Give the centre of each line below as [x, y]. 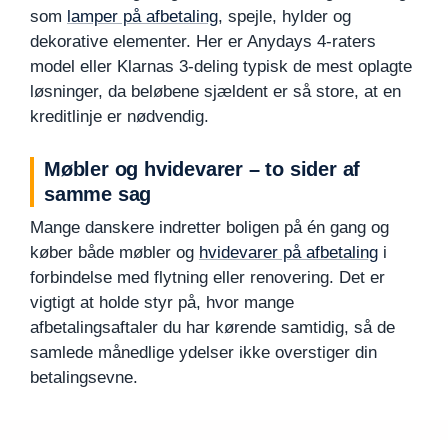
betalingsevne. [84, 377]
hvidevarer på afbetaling [288, 252]
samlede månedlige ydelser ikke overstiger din [203, 352]
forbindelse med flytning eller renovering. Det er [207, 277]
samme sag [98, 193]
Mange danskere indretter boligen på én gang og [209, 227]
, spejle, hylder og [284, 16]
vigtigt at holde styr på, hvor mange [162, 302]
